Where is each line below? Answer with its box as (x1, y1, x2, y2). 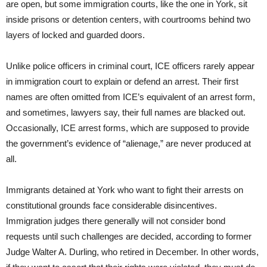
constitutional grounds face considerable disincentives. (6, 200, 217, 210)
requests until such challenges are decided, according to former (6, 231, 252, 241)
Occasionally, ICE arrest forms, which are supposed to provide (6, 122, 249, 133)
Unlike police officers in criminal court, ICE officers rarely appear (6, 60, 254, 71)
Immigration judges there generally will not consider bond (6, 215, 225, 226)
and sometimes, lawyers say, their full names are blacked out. (6, 107, 246, 117)
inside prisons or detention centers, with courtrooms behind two (6, 14, 250, 24)
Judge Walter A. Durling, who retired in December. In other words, (6, 246, 259, 257)
